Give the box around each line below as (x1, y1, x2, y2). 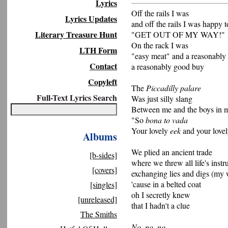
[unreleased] (78, 194, 117, 205)
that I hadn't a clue (131, 200, 190, 211)
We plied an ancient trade (131, 147, 212, 157)
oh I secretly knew (131, 189, 190, 200)
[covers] (92, 164, 117, 175)
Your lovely (131, 125, 170, 136)
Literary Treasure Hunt (35, 28, 117, 40)
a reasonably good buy (131, 61, 204, 72)
